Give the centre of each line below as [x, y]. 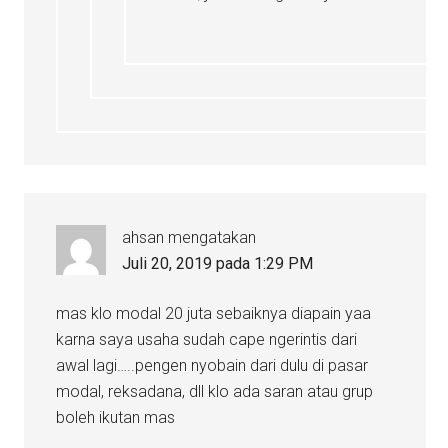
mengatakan [212, 238]
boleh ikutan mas [116, 418]
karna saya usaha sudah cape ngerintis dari [207, 340]
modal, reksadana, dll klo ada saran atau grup [215, 392]
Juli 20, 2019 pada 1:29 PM [218, 264]
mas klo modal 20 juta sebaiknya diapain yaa [214, 314]
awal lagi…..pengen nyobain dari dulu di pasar [212, 366]
